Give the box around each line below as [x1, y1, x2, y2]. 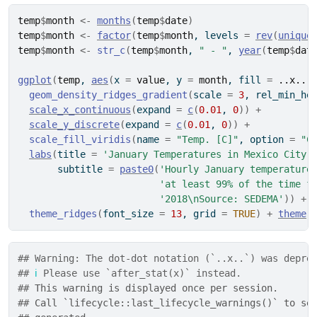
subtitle [18, 163, 108, 175]
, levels [193, 30, 244, 41]
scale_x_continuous [29, 104, 131, 115]
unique [278, 30, 312, 41]
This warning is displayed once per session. [35, 282, 278, 294]
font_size [103, 208, 159, 219]
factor [97, 30, 131, 41]
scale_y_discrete [29, 119, 120, 130]
